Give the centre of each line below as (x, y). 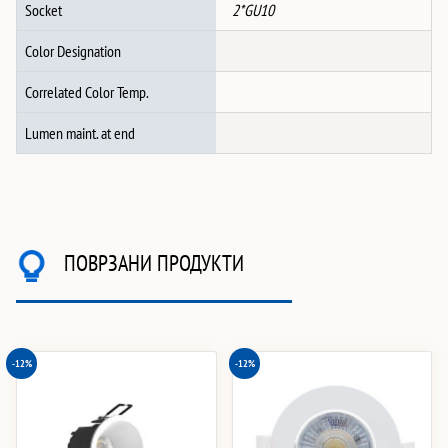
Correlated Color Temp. (87, 92)
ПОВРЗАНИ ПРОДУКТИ (154, 263)
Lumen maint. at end (80, 133)
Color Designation (73, 51)
